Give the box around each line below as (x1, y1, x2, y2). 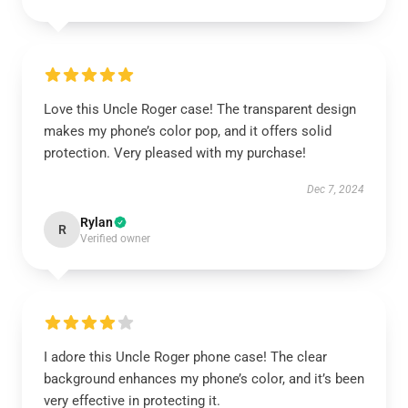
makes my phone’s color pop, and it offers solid (44, 123, 331, 139)
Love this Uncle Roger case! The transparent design (44, 101, 356, 117)
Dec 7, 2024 (307, 183, 364, 196)
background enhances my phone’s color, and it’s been (44, 371, 364, 387)
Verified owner (80, 232, 150, 245)
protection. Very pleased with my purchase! (44, 145, 306, 161)
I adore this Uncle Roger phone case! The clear (44, 349, 327, 365)
